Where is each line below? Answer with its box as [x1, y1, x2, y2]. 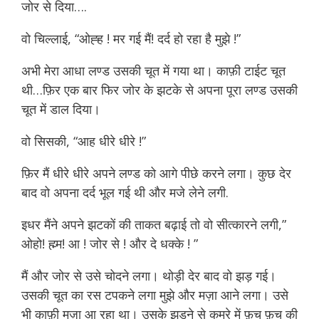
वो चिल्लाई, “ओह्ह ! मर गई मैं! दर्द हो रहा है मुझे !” [21, 30, 241, 47]
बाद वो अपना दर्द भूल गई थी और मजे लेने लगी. [21, 184, 229, 201]
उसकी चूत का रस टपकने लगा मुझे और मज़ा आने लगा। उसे [21, 286, 288, 303]
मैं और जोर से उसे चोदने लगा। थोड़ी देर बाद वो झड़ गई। [21, 267, 276, 284]
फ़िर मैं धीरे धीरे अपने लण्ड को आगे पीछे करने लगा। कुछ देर [21, 164, 291, 182]
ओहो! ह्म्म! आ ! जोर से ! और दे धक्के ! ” [21, 235, 198, 252]
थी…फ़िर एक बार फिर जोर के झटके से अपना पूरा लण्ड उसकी [21, 81, 298, 98]
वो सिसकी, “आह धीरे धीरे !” [21, 132, 150, 150]
